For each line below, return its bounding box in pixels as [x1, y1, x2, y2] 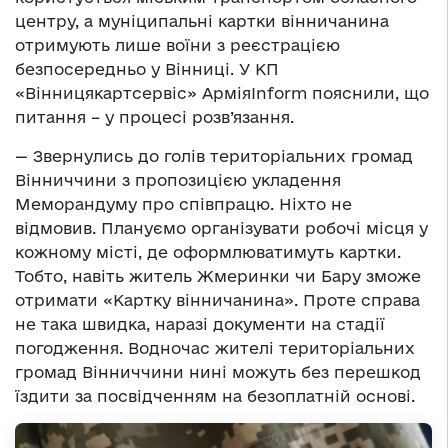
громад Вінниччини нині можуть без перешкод [15, 362, 421, 381]
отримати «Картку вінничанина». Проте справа [15, 290, 420, 309]
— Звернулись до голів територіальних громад [15, 146, 413, 165]
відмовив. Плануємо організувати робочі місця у [15, 218, 428, 237]
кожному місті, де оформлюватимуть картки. [15, 242, 401, 261]
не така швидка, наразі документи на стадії [15, 314, 385, 333]
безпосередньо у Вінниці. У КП [15, 59, 279, 78]
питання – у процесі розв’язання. [15, 107, 294, 126]
